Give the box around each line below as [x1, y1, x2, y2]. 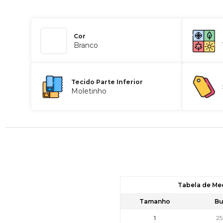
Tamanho [139, 197, 171, 205]
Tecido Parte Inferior [71, 78, 143, 86]
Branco [73, 40, 98, 50]
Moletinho [71, 86, 107, 96]
